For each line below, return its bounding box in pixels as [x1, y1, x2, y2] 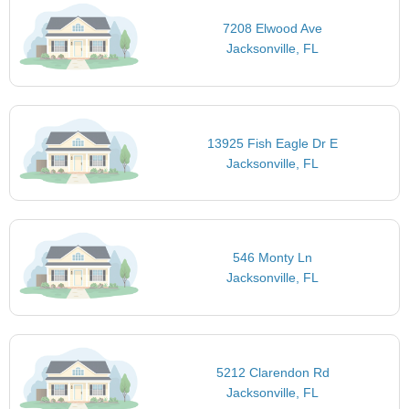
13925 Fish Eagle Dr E [207, 135, 339, 151]
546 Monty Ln [233, 250, 313, 266]
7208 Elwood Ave [223, 21, 323, 37]
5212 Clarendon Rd [215, 364, 330, 380]
